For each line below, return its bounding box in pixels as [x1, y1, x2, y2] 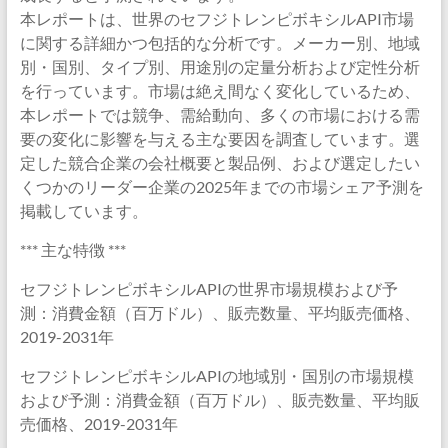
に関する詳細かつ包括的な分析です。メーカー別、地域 [19, 33, 420, 52]
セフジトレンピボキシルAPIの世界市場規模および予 [19, 279, 398, 298]
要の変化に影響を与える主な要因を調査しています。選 [19, 129, 420, 148]
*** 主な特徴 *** [19, 240, 126, 259]
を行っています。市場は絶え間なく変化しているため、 [19, 81, 420, 100]
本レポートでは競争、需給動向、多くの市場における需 [19, 105, 420, 124]
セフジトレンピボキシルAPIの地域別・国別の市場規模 [19, 366, 414, 385]
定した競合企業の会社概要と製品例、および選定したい [19, 153, 420, 172]
